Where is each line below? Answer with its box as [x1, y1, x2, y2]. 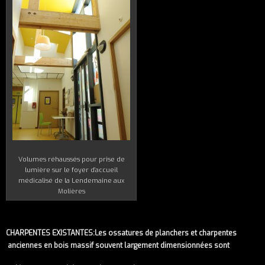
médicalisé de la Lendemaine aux [18, 176, 124, 185]
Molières [57, 186, 85, 196]
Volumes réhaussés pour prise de [18, 154, 125, 164]
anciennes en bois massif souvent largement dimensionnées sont [6, 240, 230, 250]
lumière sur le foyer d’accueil [25, 165, 118, 174]
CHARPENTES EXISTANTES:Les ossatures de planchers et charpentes [6, 228, 237, 238]
